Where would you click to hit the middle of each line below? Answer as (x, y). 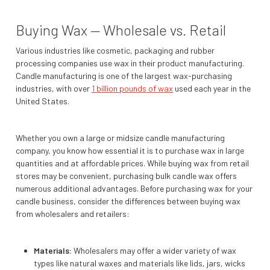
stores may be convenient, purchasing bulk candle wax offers (126, 176)
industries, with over (54, 89)
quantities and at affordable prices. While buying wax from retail (132, 163)
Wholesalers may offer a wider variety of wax (154, 251)
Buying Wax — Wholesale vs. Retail (121, 30)
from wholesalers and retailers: (73, 214)
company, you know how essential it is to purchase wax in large (130, 151)
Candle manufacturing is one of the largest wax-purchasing (124, 76)
